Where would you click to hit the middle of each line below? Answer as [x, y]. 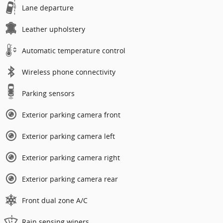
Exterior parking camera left [68, 136]
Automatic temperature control [74, 50]
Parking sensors [48, 93]
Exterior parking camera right [71, 157]
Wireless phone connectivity [69, 72]
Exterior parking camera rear [70, 179]
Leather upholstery [54, 29]
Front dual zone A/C [55, 200]
